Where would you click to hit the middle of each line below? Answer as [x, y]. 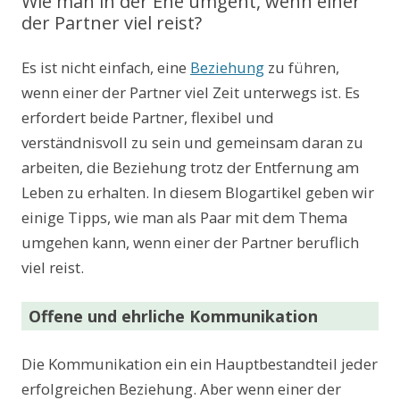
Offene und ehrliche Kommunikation [173, 316]
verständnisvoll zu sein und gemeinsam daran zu [192, 142]
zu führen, [302, 67]
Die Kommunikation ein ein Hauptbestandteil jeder [200, 363]
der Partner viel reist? [112, 22]
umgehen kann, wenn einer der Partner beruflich [190, 242]
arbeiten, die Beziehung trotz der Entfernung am [190, 167]
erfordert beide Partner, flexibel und [148, 117]
